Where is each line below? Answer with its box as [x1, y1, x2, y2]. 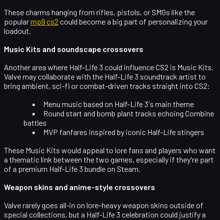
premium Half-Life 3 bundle [18, 164, 106, 173]
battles [24, 117, 47, 127]
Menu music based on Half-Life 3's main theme [43, 99, 194, 109]
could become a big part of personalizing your [58, 16, 208, 26]
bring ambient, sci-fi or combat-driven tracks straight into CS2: [4, 81, 210, 90]
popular [4, 16, 30, 26]
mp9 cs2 [30, 16, 58, 26]
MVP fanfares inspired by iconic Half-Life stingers [43, 127, 204, 137]
